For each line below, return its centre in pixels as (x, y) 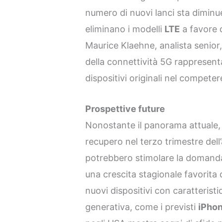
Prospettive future (125, 109)
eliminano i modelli (125, 29)
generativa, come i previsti (142, 207)
